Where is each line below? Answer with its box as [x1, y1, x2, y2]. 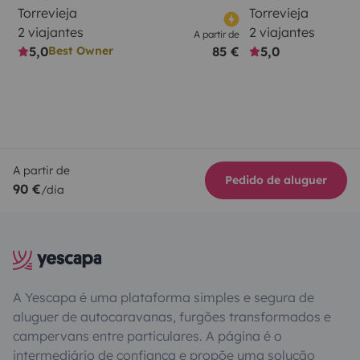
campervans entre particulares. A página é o [13, 327, 282, 344]
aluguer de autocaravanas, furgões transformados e [13, 308, 331, 325]
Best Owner [48, 43, 113, 59]
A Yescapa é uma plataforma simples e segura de [13, 288, 314, 305]
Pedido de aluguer [225, 172, 327, 187]
